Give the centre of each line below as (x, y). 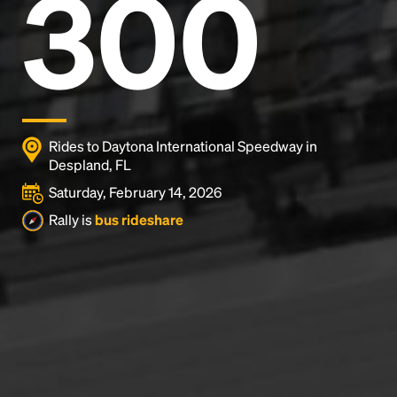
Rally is (72, 219)
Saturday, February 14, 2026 (135, 192)
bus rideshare (139, 219)
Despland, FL (90, 164)
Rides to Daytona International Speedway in (183, 146)
